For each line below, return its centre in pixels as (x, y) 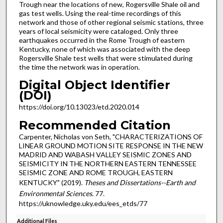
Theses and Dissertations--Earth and (140, 182)
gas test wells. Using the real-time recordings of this (100, 13)
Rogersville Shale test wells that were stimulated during (106, 58)
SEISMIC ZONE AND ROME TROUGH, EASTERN (96, 172)
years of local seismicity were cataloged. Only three (98, 31)
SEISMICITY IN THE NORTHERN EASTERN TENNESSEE (108, 163)
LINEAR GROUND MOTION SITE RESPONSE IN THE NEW (111, 145)
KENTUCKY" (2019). (51, 182)
